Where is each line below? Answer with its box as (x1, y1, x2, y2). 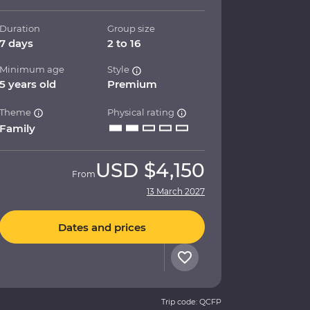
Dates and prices (58, 220, 146, 234)
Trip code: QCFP (161, 297, 221, 307)
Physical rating (107, 107, 177, 118)
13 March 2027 (147, 186, 205, 197)
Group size (107, 23, 156, 35)
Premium (107, 77, 158, 91)
